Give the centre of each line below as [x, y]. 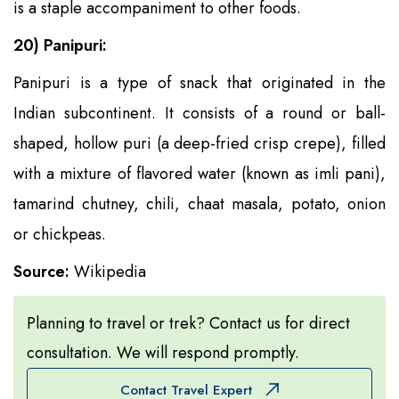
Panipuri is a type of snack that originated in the [199, 82]
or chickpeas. [60, 234]
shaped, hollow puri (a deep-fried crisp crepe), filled [199, 143]
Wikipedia [108, 271]
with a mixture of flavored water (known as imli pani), [199, 173]
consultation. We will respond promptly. [163, 352]
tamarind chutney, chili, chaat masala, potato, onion [199, 204]
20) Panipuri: [60, 45]
